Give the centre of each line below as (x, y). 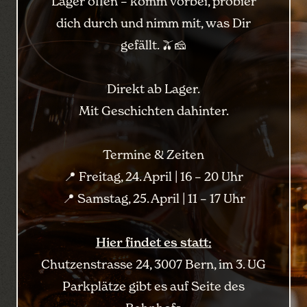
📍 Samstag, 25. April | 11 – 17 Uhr (153, 198)
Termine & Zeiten (153, 155)
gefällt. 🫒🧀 (153, 45)
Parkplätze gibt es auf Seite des (153, 286)
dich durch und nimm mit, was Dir (153, 23)
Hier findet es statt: (153, 242)
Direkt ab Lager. (153, 89)
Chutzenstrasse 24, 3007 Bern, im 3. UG (153, 264)
